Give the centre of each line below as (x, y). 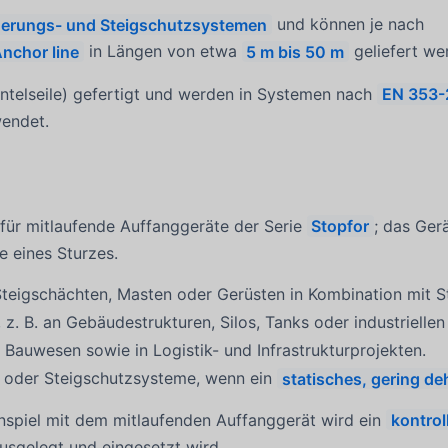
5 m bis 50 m (295, 51)
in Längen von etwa (162, 51)
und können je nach (347, 24)
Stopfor (340, 225)
